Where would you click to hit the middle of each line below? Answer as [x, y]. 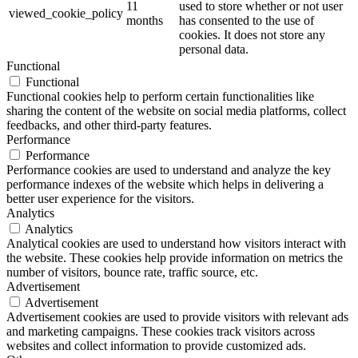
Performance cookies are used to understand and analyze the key [169, 169]
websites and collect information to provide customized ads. [156, 345]
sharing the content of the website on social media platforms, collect [176, 110]
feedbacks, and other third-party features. [109, 125]
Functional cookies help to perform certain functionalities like [160, 96]
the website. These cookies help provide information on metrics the [175, 257]
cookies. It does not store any [252, 34]
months [145, 20]
